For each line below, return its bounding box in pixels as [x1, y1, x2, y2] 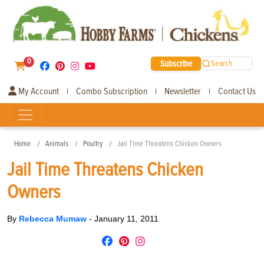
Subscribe [160, 58, 192, 69]
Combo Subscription [76, 85, 147, 97]
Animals [45, 138, 68, 148]
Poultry [83, 138, 103, 148]
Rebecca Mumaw [19, 213, 89, 223]
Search [211, 58, 233, 69]
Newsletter [164, 85, 201, 97]
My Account [16, 85, 59, 97]
